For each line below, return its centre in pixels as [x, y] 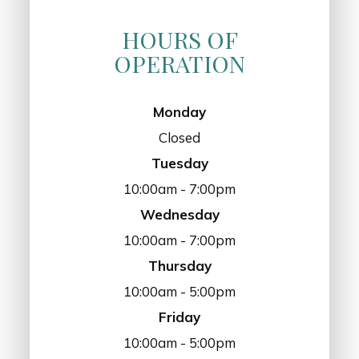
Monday [179, 112]
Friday [179, 317]
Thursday [179, 266]
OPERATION [179, 64]
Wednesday [179, 215]
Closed [179, 138]
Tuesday [179, 163]
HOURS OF [179, 40]
